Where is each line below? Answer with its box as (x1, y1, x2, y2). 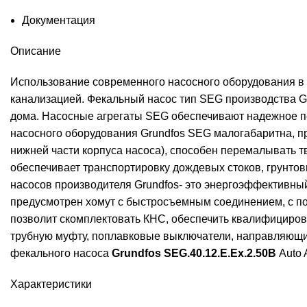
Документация (22, 14, 95, 27)
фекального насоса (10, 247, 109, 260)
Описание (10, 45, 61, 58)
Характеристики (10, 278, 92, 291)
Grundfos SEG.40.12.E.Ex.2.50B (109, 247, 279, 260)
